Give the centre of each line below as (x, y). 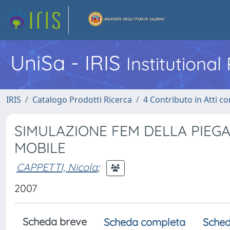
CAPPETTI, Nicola (57, 167)
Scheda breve (55, 222)
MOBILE (40, 148)
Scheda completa (145, 222)
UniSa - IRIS (68, 63)
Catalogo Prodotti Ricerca (82, 100)
